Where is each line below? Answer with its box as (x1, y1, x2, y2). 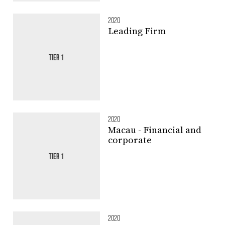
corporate (107, 133, 152, 146)
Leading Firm (107, 24, 166, 37)
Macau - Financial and (107, 123, 201, 136)
